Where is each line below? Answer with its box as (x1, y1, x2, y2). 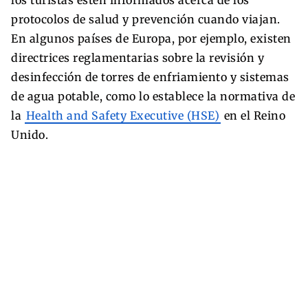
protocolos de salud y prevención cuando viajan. (11, 12, 280, 26)
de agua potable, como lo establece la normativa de (11, 89, 295, 103)
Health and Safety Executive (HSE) (25, 108, 219, 122)
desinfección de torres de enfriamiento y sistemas (11, 69, 289, 84)
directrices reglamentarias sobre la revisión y (11, 50, 264, 65)
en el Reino (221, 108, 285, 122)
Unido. (11, 127, 48, 142)
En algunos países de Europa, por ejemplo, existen (11, 31, 291, 45)
